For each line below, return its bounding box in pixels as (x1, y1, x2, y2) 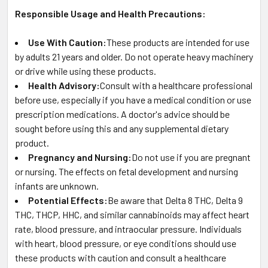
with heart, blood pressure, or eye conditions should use (15, 237, 236, 249)
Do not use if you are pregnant (132, 151, 251, 163)
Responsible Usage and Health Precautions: (15, 7, 206, 19)
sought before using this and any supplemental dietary (15, 122, 229, 134)
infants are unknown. (15, 179, 99, 191)
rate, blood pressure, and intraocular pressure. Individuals (15, 223, 242, 234)
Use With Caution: (28, 36, 106, 48)
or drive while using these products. (15, 65, 156, 77)
